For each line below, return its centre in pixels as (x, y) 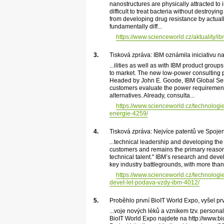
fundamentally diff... (135, 26)
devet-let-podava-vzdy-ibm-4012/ (154, 182)
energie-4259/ (128, 113)
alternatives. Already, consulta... (152, 95)
